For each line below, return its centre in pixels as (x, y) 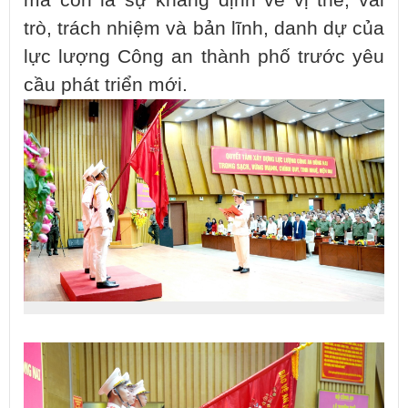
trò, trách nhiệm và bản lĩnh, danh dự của (204, 28)
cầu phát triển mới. (106, 84)
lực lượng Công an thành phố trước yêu (204, 56)
